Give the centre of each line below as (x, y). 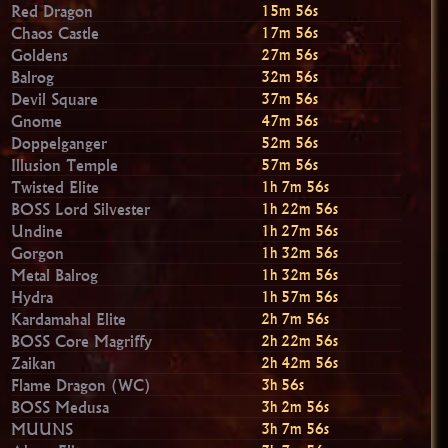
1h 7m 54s (295, 186)
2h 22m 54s (300, 340)
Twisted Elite (55, 186)
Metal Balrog (55, 274)
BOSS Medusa (60, 406)
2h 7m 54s (295, 318)
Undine (37, 230)
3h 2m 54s (295, 406)
